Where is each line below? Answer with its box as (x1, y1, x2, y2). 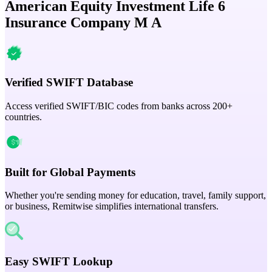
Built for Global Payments (5, 165, 135, 178)
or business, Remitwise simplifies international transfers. (5, 201, 219, 212)
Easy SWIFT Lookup (5, 255, 113, 268)
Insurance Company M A (5, 14, 161, 30)
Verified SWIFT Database (5, 76, 133, 89)
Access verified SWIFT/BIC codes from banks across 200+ (5, 100, 233, 111)
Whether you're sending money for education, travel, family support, (5, 190, 266, 201)
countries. (5, 111, 42, 122)
